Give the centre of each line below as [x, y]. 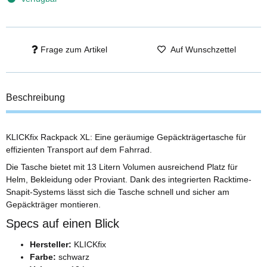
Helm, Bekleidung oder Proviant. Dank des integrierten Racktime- [129, 180]
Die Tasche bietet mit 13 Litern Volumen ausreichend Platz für [122, 167]
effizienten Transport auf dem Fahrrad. [79, 149]
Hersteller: [51, 244]
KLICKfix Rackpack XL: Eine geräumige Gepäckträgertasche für [126, 137]
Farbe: [43, 257]
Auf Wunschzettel [204, 49]
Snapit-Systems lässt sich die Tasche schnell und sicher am [118, 192]
